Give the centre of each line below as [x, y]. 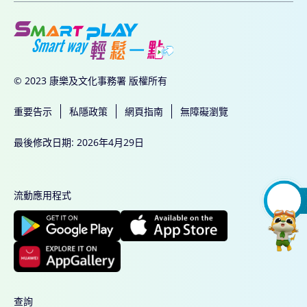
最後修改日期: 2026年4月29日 [79, 143]
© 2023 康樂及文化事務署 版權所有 [90, 81]
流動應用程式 [42, 195]
